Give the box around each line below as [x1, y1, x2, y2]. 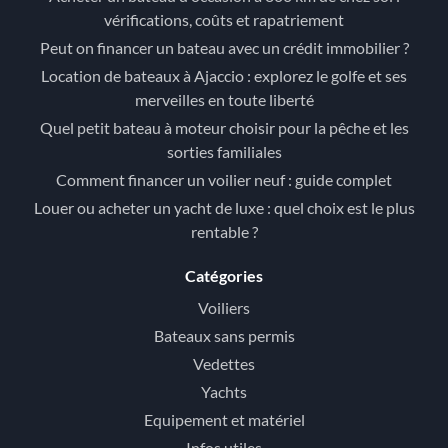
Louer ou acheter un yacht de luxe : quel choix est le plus [33, 198, 415, 218]
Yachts [201, 382, 247, 402]
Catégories [185, 266, 263, 286]
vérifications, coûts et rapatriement [104, 10, 344, 30]
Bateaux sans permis [153, 326, 295, 346]
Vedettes [193, 354, 255, 374]
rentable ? [190, 222, 258, 242]
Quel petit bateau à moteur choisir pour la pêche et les [39, 118, 409, 138]
